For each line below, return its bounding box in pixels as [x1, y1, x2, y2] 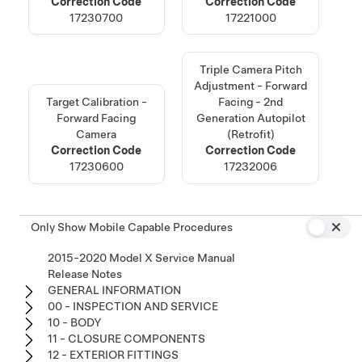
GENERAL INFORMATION [48, 284, 181, 297]
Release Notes [48, 267, 122, 281]
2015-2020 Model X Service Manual [48, 251, 235, 265]
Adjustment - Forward [194, 78, 308, 92]
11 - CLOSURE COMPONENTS [48, 332, 205, 346]
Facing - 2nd [218, 95, 284, 108]
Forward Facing [57, 111, 137, 124]
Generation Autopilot [196, 111, 305, 124]
